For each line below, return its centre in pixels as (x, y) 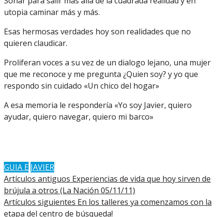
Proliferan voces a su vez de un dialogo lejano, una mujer (107, 62)
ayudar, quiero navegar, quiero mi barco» (79, 117)
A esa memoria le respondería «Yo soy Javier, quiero (98, 105)
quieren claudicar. (36, 43)
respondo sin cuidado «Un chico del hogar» (82, 86)
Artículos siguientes (41, 202)
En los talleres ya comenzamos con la (145, 202)
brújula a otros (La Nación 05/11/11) (70, 190)
